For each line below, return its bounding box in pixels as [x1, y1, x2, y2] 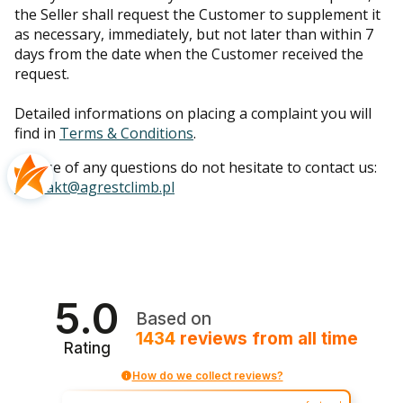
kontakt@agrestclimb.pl [14, 176, 175, 197]
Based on [136, 309, 212, 330]
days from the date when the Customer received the [14, 43, 363, 64]
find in [14, 122, 59, 143]
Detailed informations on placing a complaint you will [14, 103, 372, 123]
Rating [63, 338, 111, 357]
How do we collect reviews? [131, 368, 283, 382]
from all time [252, 328, 359, 350]
